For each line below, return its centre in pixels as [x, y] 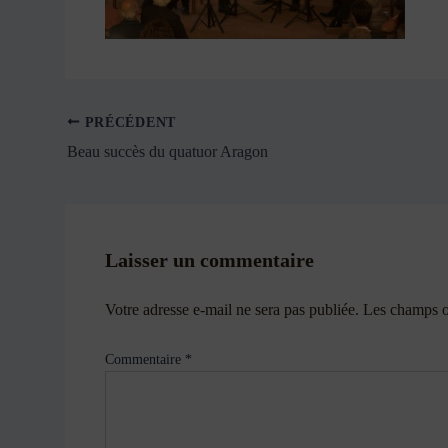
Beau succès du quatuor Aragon [167, 151]
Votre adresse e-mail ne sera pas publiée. [231, 309]
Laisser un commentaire [209, 259]
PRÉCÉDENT [128, 122]
